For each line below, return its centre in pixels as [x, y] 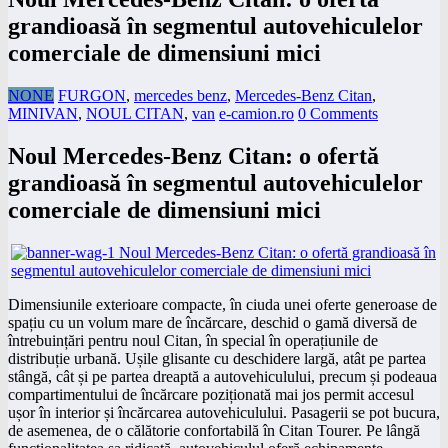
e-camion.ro [256, 113]
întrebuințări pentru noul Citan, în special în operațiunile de [193, 340]
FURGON [92, 95]
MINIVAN [43, 113]
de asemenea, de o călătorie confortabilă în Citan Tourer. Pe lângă [214, 430]
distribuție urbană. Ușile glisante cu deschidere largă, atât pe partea [217, 358]
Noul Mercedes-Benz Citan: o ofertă [193, 155]
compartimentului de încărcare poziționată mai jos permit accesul [211, 394]
